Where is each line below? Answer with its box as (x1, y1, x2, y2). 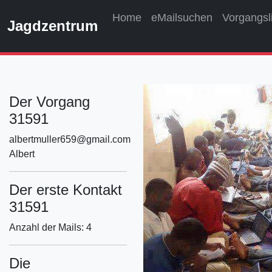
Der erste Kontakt (9, 182, 122, 198)
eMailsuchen (151, 12, 212, 24)
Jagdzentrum (7, 18, 98, 34)
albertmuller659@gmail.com (9, 134, 131, 144)
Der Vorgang (9, 93, 90, 110)
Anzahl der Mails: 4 (9, 222, 92, 233)
